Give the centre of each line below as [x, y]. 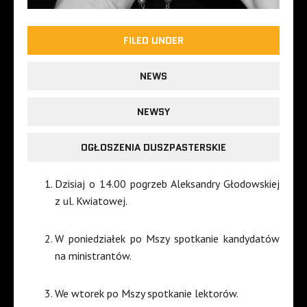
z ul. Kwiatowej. [91, 201]
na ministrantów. [93, 256]
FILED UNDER [153, 41]
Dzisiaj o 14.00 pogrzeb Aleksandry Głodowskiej [167, 184]
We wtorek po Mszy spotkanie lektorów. [147, 294]
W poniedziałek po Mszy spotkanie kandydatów [167, 239]
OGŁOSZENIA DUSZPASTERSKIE [153, 148]
